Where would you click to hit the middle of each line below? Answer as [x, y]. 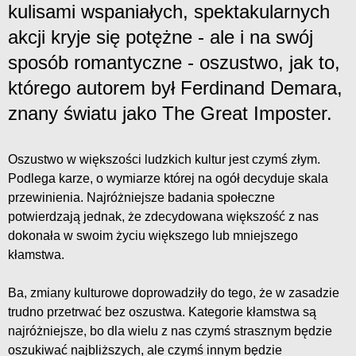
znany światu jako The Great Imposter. [170, 114]
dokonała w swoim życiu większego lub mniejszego [153, 236]
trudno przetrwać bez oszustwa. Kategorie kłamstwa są [162, 312]
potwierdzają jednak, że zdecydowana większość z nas [163, 217]
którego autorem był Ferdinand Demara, [175, 88]
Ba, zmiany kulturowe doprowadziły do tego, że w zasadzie [174, 293]
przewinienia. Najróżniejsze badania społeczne [141, 198]
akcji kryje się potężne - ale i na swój [161, 37]
